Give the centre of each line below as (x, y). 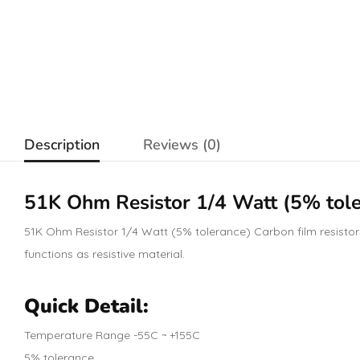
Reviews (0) (182, 145)
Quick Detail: (86, 306)
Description (62, 145)
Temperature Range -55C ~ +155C (112, 335)
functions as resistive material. (104, 254)
